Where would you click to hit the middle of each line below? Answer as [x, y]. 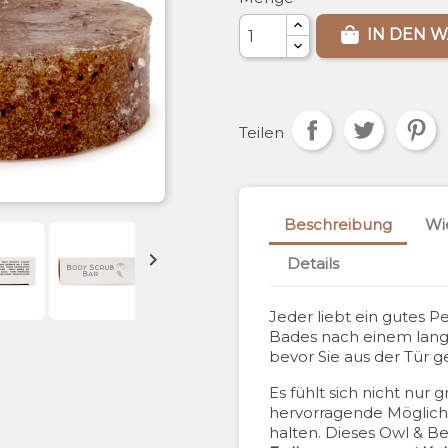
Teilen [261, 132]
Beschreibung [338, 224]
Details [313, 263]
